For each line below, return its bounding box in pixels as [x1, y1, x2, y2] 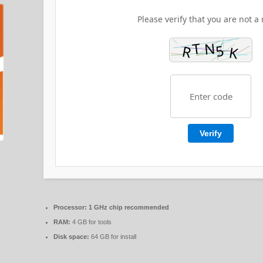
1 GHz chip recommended [87, 204, 169, 211]
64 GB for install [89, 233, 136, 241]
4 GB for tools [70, 218, 112, 226]
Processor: [53, 204, 87, 211]
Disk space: [53, 233, 89, 241]
